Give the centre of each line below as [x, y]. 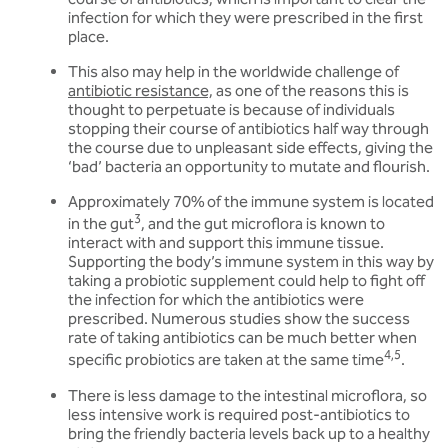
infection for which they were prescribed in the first [245, 18]
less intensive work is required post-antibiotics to [239, 414]
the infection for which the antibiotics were [216, 300]
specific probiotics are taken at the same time [226, 360]
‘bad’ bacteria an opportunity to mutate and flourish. [249, 167]
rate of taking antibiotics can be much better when [242, 338]
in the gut [101, 224]
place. [88, 37]
